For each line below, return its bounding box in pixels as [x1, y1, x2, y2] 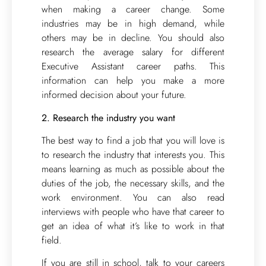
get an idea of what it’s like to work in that [42, 218, 224, 233]
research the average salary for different [42, 45, 224, 59]
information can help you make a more [42, 74, 224, 88]
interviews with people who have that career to [42, 204, 224, 218]
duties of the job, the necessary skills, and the [42, 176, 224, 190]
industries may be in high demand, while [42, 17, 224, 31]
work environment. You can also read [42, 190, 224, 204]
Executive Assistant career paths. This [42, 59, 224, 74]
